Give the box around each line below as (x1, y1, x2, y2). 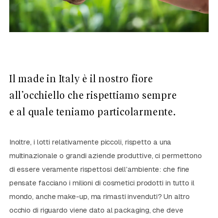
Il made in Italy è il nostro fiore (9, 74, 153, 85)
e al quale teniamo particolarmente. (9, 108, 176, 118)
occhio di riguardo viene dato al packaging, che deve (9, 206, 183, 215)
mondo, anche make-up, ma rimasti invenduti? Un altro (9, 192, 190, 201)
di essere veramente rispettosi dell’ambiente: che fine (9, 165, 190, 174)
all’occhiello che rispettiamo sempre (9, 91, 177, 101)
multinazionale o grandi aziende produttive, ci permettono (9, 151, 202, 160)
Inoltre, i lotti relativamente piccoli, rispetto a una (9, 138, 172, 146)
